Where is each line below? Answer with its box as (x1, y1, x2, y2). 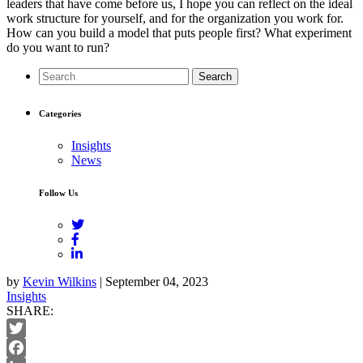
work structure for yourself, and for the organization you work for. (6, 11, 344, 25)
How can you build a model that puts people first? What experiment (6, 25, 352, 40)
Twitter (6, 340, 43, 354)
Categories (39, 108, 81, 118)
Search (199, 70, 232, 83)
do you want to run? (6, 40, 119, 54)
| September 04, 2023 (96, 274, 208, 288)
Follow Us (39, 187, 78, 198)
